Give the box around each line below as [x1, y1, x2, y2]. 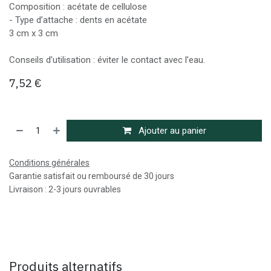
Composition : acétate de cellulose [9, 1, 147, 12]
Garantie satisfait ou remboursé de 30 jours [9, 171, 174, 181]
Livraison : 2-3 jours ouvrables [9, 184, 121, 194]
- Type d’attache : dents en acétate [9, 15, 147, 25]
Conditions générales [9, 158, 90, 168]
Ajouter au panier [135, 125, 206, 136]
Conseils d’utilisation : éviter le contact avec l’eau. [9, 54, 205, 65]
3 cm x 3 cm [9, 28, 58, 39]
